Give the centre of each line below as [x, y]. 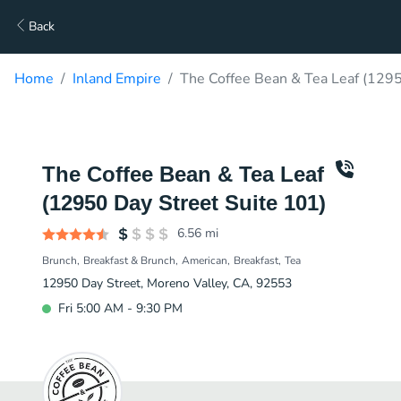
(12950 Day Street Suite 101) [184, 203]
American [205, 260]
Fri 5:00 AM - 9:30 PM [120, 308]
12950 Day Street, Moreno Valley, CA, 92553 [167, 283]
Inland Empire [117, 79]
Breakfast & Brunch [129, 260]
